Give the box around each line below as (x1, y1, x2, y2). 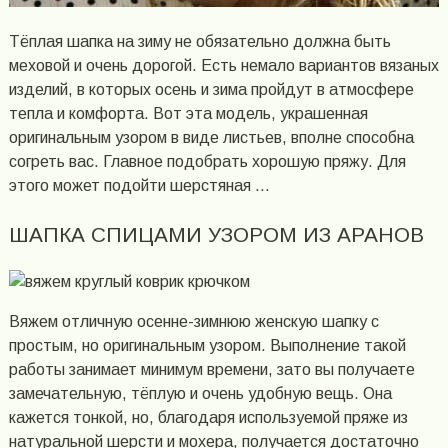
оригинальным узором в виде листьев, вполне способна (8, 128, 414, 146)
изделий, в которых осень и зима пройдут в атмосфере (8, 80, 414, 98)
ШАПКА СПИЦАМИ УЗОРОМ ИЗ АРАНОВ (8, 222, 424, 246)
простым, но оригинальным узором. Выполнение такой (8, 337, 406, 355)
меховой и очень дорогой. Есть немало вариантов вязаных (8, 56, 439, 74)
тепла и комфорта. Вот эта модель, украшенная (8, 104, 368, 122)
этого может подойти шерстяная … (8, 176, 270, 194)
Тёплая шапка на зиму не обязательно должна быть (8, 32, 391, 50)
